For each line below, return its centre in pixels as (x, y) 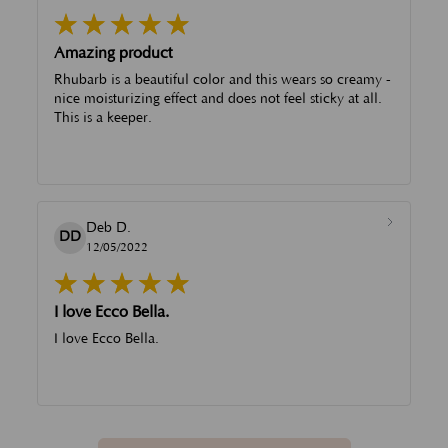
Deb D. (108, 227)
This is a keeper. (103, 117)
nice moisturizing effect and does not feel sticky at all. (218, 98)
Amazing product (113, 52)
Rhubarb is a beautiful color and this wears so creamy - (222, 79)
